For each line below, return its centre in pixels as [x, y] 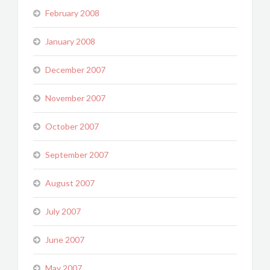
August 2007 [70, 183]
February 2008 [72, 13]
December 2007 [75, 70]
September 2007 [77, 155]
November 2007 [75, 98]
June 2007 [65, 240]
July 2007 [63, 211]
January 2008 [70, 41]
